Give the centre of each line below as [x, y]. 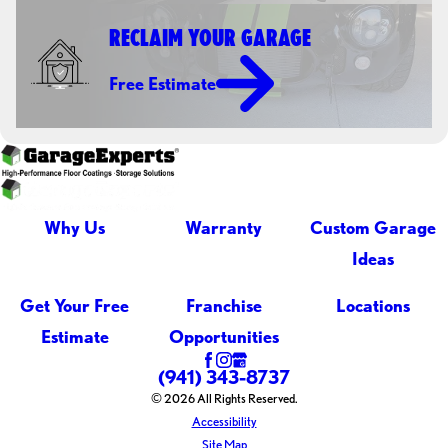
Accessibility [224, 421]
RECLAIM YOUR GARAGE [210, 36]
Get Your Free [75, 305]
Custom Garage [373, 228]
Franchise [223, 305]
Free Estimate [163, 83]
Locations [373, 305]
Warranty [224, 228]
